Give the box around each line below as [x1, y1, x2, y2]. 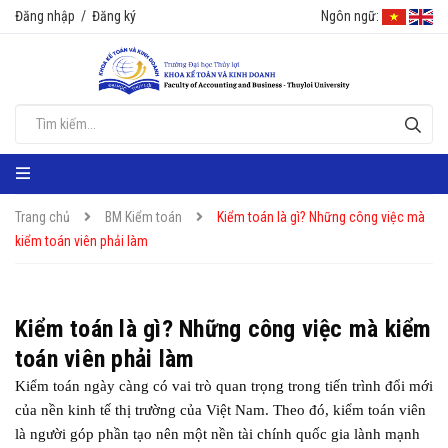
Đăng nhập [15, 8, 75, 24]
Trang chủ [15, 209, 70, 225]
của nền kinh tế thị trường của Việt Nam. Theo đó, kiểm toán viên [15, 402, 426, 418]
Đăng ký [92, 8, 136, 24]
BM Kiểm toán [105, 209, 182, 225]
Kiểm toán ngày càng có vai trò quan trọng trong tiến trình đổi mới [15, 378, 433, 394]
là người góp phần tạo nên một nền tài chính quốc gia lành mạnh [15, 426, 420, 442]
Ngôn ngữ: [321, 8, 379, 24]
